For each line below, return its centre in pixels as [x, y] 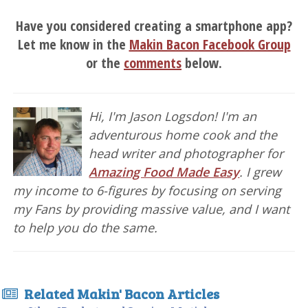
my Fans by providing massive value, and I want [152, 209]
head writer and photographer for [186, 153]
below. [202, 63]
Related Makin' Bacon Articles [121, 293]
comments [153, 63]
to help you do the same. [86, 227]
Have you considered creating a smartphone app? [154, 25]
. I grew [261, 172]
